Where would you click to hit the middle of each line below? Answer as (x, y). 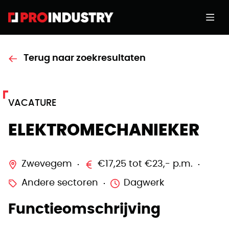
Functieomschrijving (84, 210)
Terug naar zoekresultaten (85, 58)
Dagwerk (144, 183)
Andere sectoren (60, 183)
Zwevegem (47, 164)
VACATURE (32, 103)
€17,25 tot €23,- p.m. (145, 164)
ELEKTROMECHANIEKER (104, 130)
